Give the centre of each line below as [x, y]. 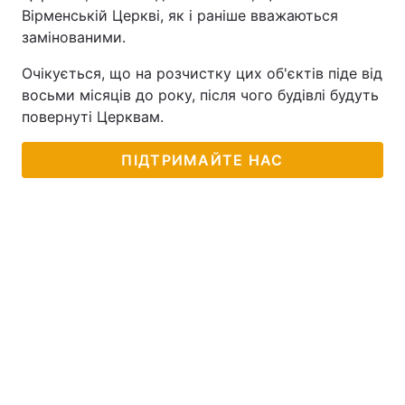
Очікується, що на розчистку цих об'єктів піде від [202, 73]
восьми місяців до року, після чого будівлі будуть [200, 95]
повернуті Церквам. [93, 117]
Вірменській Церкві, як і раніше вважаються [180, 15]
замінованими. [74, 37]
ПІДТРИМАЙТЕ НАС [202, 160]
